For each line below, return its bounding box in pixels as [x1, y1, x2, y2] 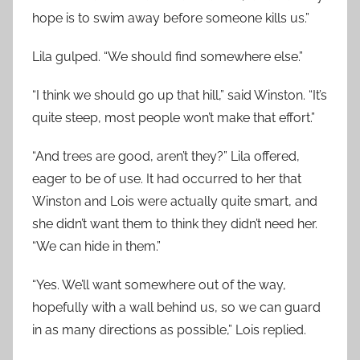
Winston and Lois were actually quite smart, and [32, 194, 317, 209]
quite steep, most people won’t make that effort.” [32, 110, 315, 125]
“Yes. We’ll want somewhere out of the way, [32, 277, 286, 292]
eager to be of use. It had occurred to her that [32, 171, 301, 186]
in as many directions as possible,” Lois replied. [32, 322, 306, 337]
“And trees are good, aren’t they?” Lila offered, [32, 149, 300, 164]
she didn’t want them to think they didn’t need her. [32, 216, 317, 231]
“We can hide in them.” [32, 239, 161, 254]
